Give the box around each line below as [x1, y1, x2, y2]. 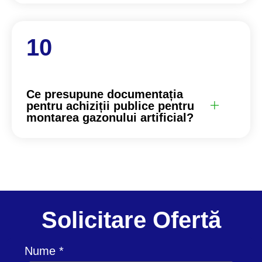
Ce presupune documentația [26, 87, 183, 101]
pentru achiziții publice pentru [26, 99, 194, 112]
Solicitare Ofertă [41, 206, 221, 233]
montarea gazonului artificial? [26, 111, 194, 124]
